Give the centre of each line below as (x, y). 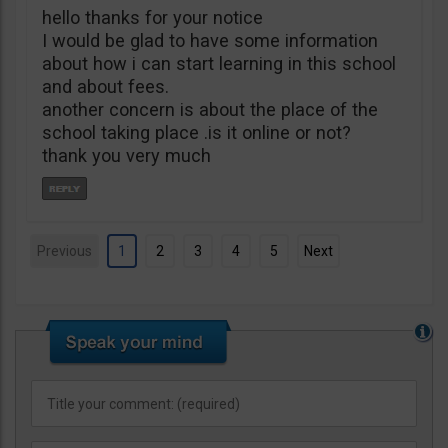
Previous (64, 251)
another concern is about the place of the (210, 109)
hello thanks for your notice (152, 17)
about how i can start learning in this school (219, 63)
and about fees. (105, 86)
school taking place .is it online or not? (196, 132)
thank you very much (126, 155)
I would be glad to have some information (210, 40)
